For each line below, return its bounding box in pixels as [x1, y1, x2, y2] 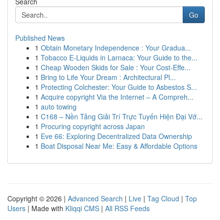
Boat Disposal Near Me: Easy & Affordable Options [41, 141, 197, 151]
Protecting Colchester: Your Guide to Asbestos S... [41, 82, 197, 92]
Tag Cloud [147, 193, 179, 203]
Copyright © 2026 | [7, 193, 68, 203]
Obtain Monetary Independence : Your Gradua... [41, 43, 191, 53]
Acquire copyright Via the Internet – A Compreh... [41, 92, 193, 102]
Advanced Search [68, 193, 123, 203]
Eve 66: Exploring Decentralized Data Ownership [41, 131, 192, 141]
